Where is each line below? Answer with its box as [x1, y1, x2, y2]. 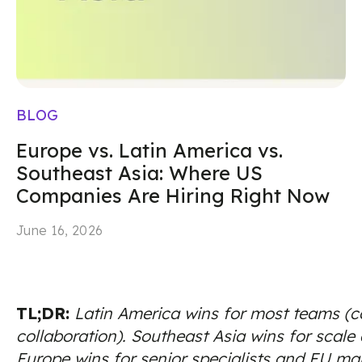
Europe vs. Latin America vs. [16, 138, 283, 162]
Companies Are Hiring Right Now [16, 183, 330, 208]
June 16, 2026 [16, 222, 103, 238]
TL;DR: [16, 303, 69, 323]
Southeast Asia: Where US [16, 161, 263, 185]
